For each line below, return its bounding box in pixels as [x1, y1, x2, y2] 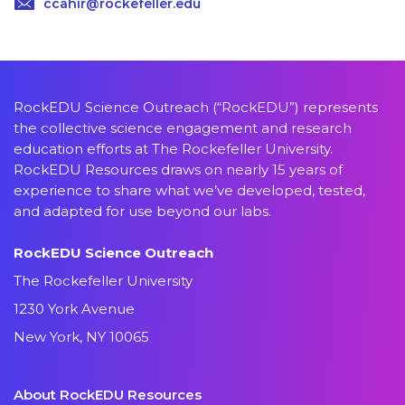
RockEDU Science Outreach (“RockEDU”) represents [14, 99, 378, 116]
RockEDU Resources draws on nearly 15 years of [14, 161, 343, 178]
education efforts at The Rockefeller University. [14, 140, 333, 157]
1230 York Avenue [14, 300, 135, 317]
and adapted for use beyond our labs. [14, 202, 271, 220]
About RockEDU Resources [14, 386, 202, 403]
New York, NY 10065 [14, 328, 149, 345]
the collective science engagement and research [14, 119, 352, 137]
